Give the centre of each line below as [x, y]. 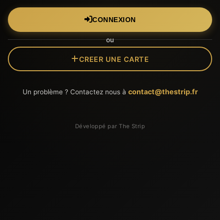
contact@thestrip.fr [163, 92]
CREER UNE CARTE [114, 59]
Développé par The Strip [110, 126]
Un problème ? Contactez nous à [75, 92]
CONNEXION [114, 19]
